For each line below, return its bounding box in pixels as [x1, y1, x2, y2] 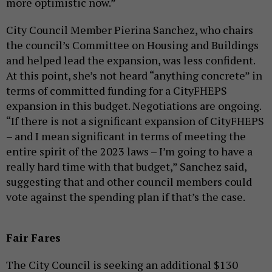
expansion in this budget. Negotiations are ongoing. [6, 98, 261, 114]
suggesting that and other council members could [6, 174, 252, 189]
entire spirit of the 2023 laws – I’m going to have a [6, 144, 253, 159]
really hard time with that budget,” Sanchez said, [6, 159, 246, 174]
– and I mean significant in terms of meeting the [6, 129, 246, 144]
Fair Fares [6, 230, 61, 245]
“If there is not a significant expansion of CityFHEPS [6, 114, 264, 129]
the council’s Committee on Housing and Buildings [6, 38, 259, 53]
